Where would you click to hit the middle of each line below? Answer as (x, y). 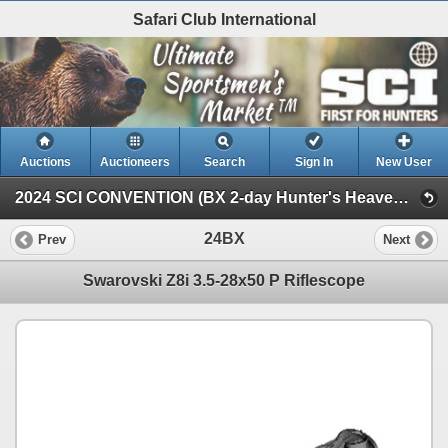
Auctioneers (134, 161)
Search (224, 161)
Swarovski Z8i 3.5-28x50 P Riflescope (224, 280)
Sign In (314, 161)
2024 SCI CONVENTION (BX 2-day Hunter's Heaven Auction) (401, 197)
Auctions (45, 161)
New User (403, 161)
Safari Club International (224, 19)
